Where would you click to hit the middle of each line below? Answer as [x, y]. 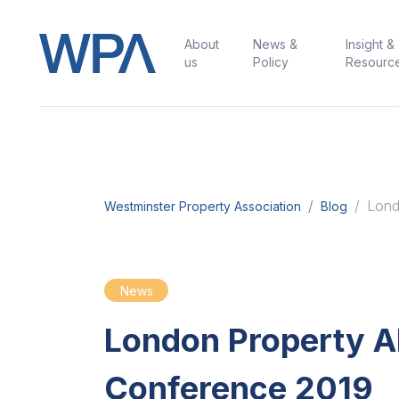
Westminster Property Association [203, 207]
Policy [270, 62]
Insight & [370, 45]
